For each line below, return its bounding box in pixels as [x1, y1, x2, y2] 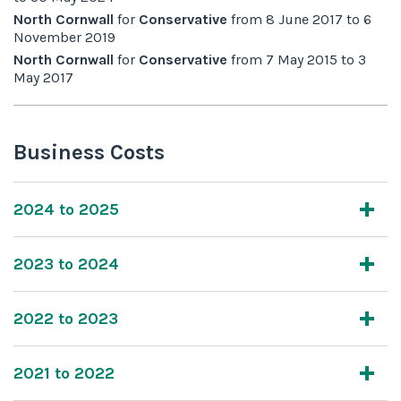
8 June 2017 [266, 10, 343, 28]
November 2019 [13, 28, 115, 46]
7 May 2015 [266, 50, 337, 68]
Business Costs [13, 139, 165, 165]
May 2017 [13, 68, 73, 86]
